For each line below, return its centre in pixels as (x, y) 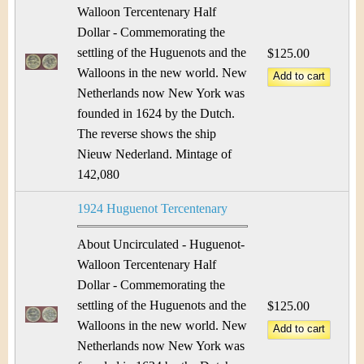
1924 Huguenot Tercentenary (152, 208)
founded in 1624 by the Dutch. (156, 113)
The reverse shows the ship (147, 134)
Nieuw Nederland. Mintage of (154, 154)
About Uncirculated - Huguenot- (161, 244)
